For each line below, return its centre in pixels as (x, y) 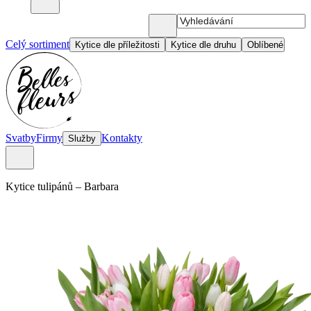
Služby (82, 138)
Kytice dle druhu (203, 45)
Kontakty (122, 138)
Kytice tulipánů (45, 186)
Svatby (21, 138)
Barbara (101, 186)
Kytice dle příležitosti (117, 45)
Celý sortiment (37, 44)
